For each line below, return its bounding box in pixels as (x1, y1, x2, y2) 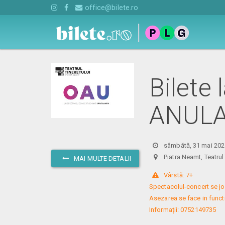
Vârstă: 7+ (162, 171, 193, 179)
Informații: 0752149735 (149, 205, 216, 213)
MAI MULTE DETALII (72, 154, 131, 162)
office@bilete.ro (82, 4, 139, 12)
